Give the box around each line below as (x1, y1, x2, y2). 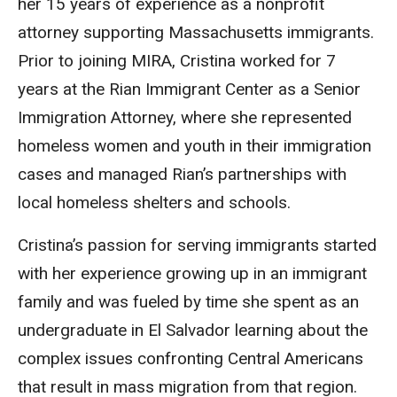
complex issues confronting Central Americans (18, 348, 363, 369)
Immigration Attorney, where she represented (18, 107, 352, 128)
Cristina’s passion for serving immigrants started (18, 235, 377, 255)
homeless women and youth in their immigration (18, 136, 371, 156)
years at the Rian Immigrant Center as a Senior (18, 79, 361, 99)
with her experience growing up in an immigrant (18, 263, 367, 284)
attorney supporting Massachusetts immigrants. (18, 22, 378, 43)
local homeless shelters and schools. (18, 192, 291, 213)
